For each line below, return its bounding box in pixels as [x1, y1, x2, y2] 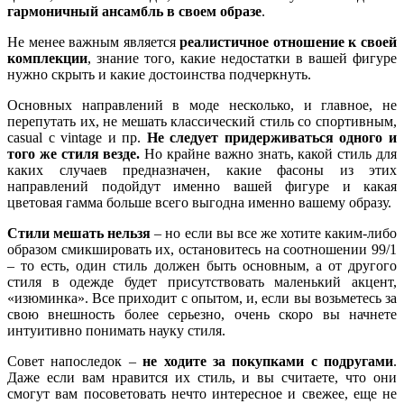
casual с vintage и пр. [7, 129, 147, 145]
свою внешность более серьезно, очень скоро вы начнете [7, 306, 397, 322]
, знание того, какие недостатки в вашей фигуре [87, 50, 397, 66]
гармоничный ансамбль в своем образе [7, 3, 262, 19]
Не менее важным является [7, 33, 180, 50]
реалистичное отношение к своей [179, 33, 398, 50]
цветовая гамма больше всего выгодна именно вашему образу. [7, 194, 391, 210]
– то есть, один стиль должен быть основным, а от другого [7, 257, 397, 273]
